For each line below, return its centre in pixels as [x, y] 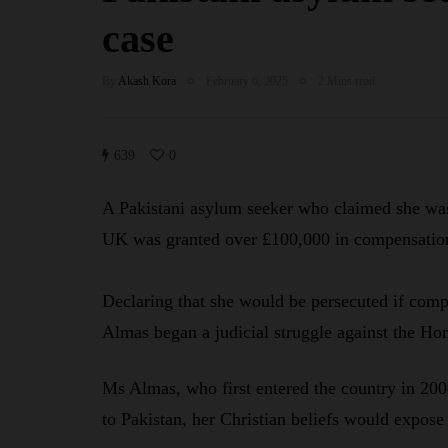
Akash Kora [147, 81]
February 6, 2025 [247, 81]
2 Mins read [346, 81]
